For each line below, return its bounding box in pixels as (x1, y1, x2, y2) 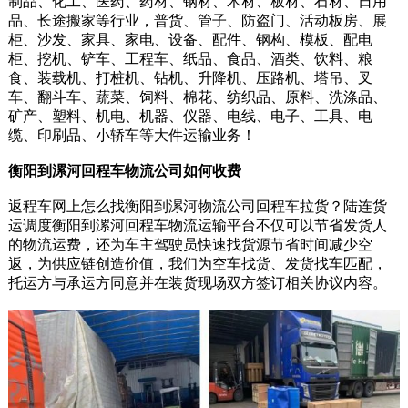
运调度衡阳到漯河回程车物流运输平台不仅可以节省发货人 (7, 218, 387, 233)
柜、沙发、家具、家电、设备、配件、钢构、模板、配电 (7, 32, 372, 47)
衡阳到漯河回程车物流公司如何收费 (7, 163, 241, 178)
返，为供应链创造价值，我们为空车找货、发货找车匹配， (7, 256, 387, 271)
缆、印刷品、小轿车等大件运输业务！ (7, 127, 256, 143)
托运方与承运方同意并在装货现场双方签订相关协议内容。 (7, 275, 387, 291)
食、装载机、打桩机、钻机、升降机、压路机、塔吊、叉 (7, 70, 372, 86)
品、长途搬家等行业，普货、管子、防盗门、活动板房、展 (7, 13, 387, 28)
